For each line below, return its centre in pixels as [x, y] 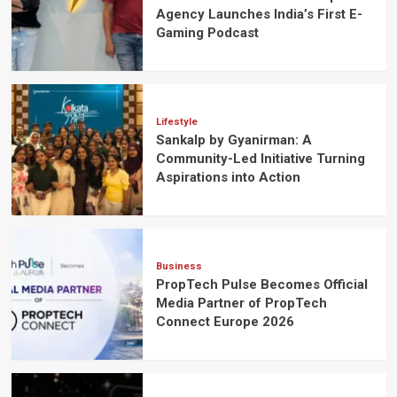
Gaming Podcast [207, 33]
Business [179, 267]
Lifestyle [176, 122]
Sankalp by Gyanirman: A [234, 140]
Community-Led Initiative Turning [260, 159]
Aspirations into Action [228, 178]
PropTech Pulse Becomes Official [261, 285]
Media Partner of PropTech [241, 304]
